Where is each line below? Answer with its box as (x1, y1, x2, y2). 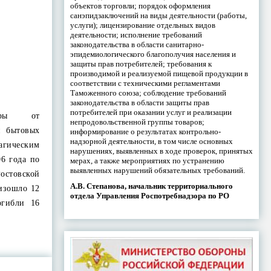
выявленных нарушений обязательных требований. (70, 165, 245, 175)
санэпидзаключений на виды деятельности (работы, (70, 10, 247, 20)
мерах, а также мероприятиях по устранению (70, 155, 224, 165)
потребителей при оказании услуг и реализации (70, 107, 232, 117)
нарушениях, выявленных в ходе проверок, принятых (70, 146, 253, 155)
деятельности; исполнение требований (70, 30, 202, 39)
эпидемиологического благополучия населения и (70, 49, 236, 59)
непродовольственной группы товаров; (70, 117, 204, 126)
